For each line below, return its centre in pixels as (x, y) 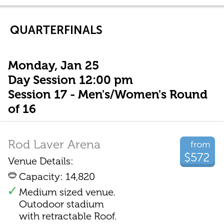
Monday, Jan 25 (53, 65)
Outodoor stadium (61, 204)
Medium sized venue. (67, 192)
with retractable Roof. (67, 216)
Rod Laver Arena (54, 144)
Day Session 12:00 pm (70, 79)
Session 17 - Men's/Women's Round (107, 94)
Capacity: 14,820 (57, 177)
